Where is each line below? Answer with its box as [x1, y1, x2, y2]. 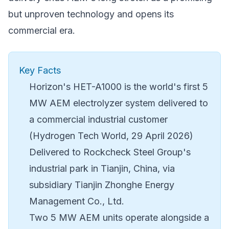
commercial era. [8, 25, 75, 36]
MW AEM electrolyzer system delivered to [29, 98, 208, 109]
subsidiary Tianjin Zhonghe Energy [29, 179, 174, 191]
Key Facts [19, 65, 61, 76]
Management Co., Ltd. [29, 196, 124, 207]
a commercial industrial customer [29, 114, 168, 125]
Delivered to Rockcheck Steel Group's [29, 147, 191, 158]
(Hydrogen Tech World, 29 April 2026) [29, 130, 193, 142]
